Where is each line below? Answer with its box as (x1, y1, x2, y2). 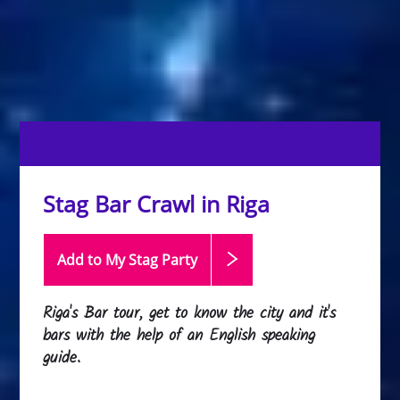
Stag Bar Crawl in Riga (43, 188, 271, 219)
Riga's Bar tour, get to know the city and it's (43, 300, 337, 327)
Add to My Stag (57, 250, 162, 270)
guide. (43, 345, 81, 371)
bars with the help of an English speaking (43, 322, 316, 349)
